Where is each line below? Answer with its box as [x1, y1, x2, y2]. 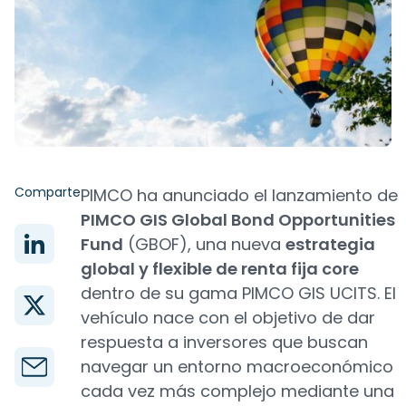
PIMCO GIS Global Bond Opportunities [81, 208, 395, 231]
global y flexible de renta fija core [81, 257, 359, 280]
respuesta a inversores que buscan [81, 331, 368, 353]
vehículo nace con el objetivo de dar [81, 306, 375, 329]
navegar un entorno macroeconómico [81, 355, 393, 378]
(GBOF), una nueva [123, 233, 285, 256]
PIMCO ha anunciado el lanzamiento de [81, 184, 398, 207]
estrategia [285, 233, 375, 256]
